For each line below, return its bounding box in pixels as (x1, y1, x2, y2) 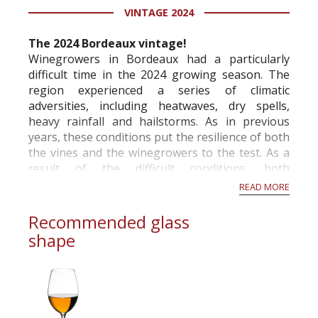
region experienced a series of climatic (28, 82, 290, 98)
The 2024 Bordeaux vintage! (28, 35, 187, 51)
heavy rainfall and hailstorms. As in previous (28, 114, 290, 129)
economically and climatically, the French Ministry (28, 176, 290, 192)
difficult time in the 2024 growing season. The (28, 67, 290, 82)
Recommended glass (28, 210, 190, 234)
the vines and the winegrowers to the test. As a (28, 145, 290, 160)
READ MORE (239, 180, 290, 193)
